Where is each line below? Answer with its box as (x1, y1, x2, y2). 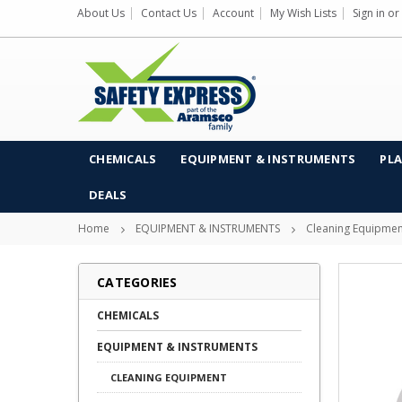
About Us (77, 5, 125, 21)
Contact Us (141, 5, 197, 21)
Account (213, 5, 254, 21)
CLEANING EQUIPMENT (110, 371, 227, 384)
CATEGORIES (97, 274, 178, 291)
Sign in (353, 5, 385, 21)
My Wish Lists (270, 5, 336, 21)
